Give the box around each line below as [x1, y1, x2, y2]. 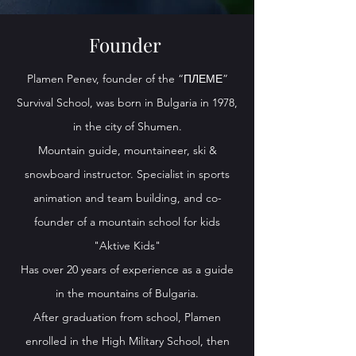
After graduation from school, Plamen [33, 310, 221, 324]
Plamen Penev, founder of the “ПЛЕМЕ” [26, 72, 228, 86]
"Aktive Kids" [94, 238, 161, 253]
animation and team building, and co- [33, 191, 222, 205]
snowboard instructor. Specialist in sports [25, 167, 230, 181]
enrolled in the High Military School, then [25, 334, 230, 348]
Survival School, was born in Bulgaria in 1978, [17, 95, 238, 110]
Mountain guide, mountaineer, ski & [37, 143, 217, 157]
